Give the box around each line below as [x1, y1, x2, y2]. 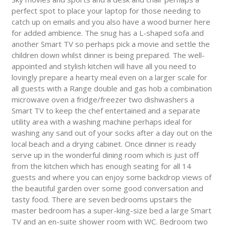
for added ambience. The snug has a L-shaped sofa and [11, 28, 204, 38]
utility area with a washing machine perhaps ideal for [11, 117, 192, 127]
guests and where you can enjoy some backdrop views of [11, 172, 211, 183]
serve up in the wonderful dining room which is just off [11, 150, 199, 160]
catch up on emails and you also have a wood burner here [11, 17, 210, 27]
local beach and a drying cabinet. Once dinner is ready [11, 139, 196, 149]
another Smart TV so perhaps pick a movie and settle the [11, 39, 210, 49]
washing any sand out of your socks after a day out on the [11, 128, 212, 138]
